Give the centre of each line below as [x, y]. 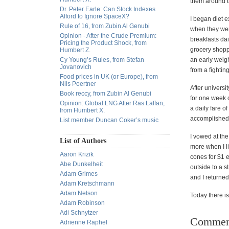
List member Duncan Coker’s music [109, 120]
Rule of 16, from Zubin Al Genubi [105, 26]
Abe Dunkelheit [81, 164]
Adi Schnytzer [79, 213]
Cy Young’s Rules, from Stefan [102, 60]
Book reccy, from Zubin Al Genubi [106, 94]
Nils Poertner [78, 84]
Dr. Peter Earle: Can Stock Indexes [108, 9]
